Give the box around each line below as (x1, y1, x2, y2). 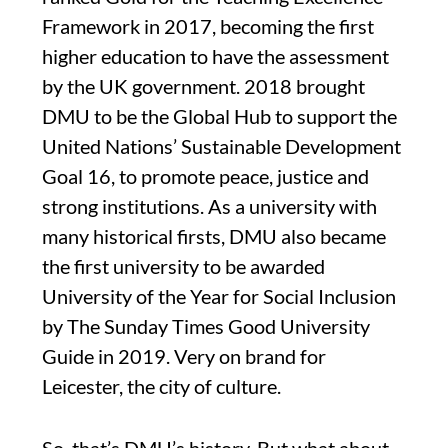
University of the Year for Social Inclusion (42, 283, 396, 308)
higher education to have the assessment (42, 43, 389, 68)
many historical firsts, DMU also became (42, 223, 386, 248)
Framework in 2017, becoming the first (42, 13, 374, 38)
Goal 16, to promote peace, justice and (42, 163, 369, 188)
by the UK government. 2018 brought (42, 73, 365, 98)
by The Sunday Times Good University (42, 313, 370, 338)
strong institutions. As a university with (42, 193, 377, 218)
